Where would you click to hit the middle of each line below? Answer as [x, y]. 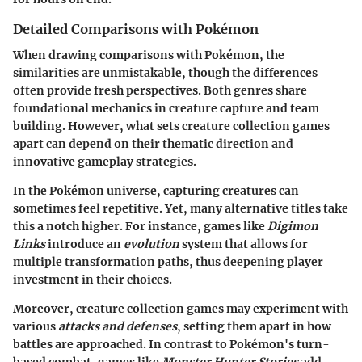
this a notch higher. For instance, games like [140, 226]
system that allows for [244, 244]
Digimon [293, 226]
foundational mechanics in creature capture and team [166, 108]
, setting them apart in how [254, 326]
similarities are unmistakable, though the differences [165, 72]
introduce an [84, 244]
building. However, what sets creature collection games [171, 126]
